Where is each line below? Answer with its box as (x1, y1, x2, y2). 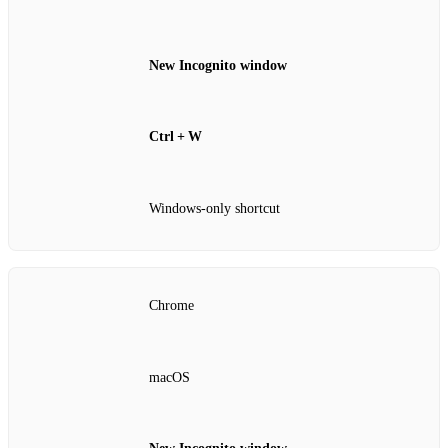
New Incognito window (149, 57, 287, 73)
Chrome (149, 298, 194, 314)
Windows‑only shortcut (149, 200, 280, 216)
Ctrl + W (149, 129, 202, 145)
